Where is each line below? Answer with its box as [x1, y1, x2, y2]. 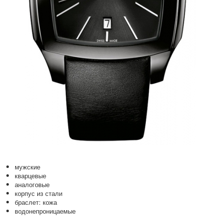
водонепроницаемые [15, 206, 76, 216]
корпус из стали [15, 189, 62, 198]
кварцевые [15, 171, 46, 181]
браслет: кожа [15, 197, 57, 207]
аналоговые [15, 180, 50, 190]
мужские [15, 162, 40, 172]
